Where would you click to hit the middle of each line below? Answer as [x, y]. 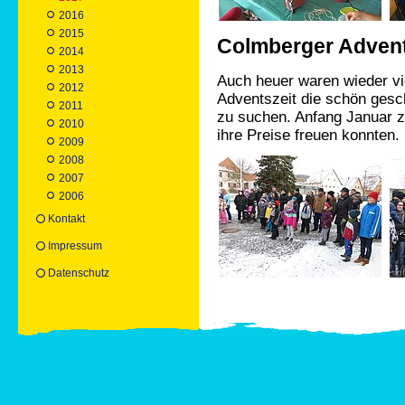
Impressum [75, 246]
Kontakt [66, 219]
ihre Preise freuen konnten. [308, 135]
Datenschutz [79, 273]
